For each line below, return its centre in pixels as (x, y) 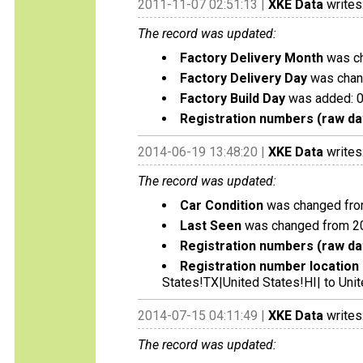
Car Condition (222, 205)
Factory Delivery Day (243, 78)
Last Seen (211, 226)
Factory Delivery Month (252, 58)
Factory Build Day (233, 98)
